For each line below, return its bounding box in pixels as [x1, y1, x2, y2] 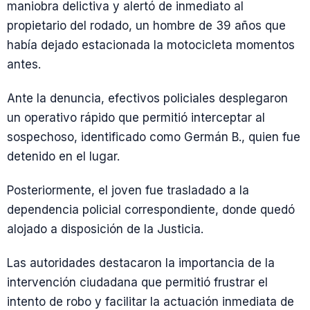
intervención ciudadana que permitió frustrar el [7, 275, 268, 290]
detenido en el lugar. [7, 149, 120, 163]
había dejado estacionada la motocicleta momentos [7, 37, 295, 52]
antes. [7, 57, 41, 71]
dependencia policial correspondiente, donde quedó [7, 203, 295, 217]
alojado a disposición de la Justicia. [7, 222, 203, 237]
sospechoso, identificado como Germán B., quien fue [7, 129, 300, 144]
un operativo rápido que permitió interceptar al [7, 110, 265, 125]
